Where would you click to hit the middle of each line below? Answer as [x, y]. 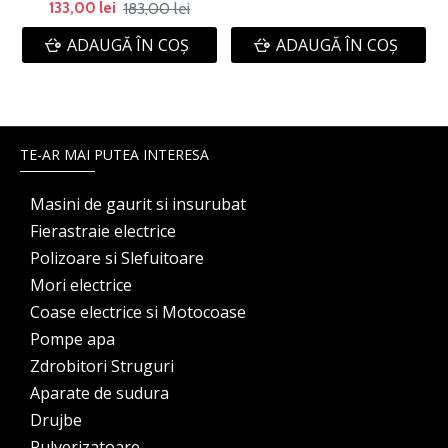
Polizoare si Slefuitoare [117, 258]
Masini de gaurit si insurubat [138, 204]
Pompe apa [72, 339]
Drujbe [56, 420]
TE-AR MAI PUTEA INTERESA [114, 154]
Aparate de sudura [99, 393]
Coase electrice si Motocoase [138, 312]
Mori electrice [81, 285]
